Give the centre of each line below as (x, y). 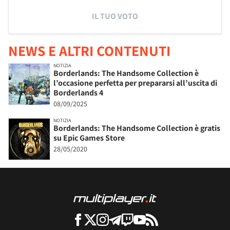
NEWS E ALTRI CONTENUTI (89, 50)
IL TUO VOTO (115, 16)
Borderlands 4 (78, 92)
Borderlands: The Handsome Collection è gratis (137, 128)
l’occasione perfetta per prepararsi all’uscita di (135, 83)
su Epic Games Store (89, 138)
